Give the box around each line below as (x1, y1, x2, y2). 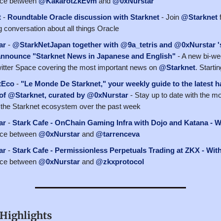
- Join (159, 12, 181, 21)
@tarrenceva (96, 129, 140, 138)
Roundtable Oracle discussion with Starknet (7, 12, 159, 21)
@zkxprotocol (96, 157, 144, 166)
